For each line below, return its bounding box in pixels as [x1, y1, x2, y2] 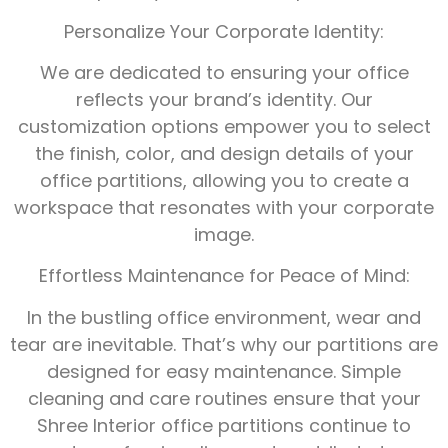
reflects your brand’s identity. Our [75, 87, 373, 113]
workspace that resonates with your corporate [14, 195, 434, 221]
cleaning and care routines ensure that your [27, 385, 421, 411]
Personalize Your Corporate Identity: [64, 18, 384, 44]
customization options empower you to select [17, 114, 431, 140]
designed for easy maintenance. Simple [47, 358, 401, 384]
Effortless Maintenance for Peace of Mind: [38, 263, 410, 289]
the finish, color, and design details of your [34, 141, 414, 167]
